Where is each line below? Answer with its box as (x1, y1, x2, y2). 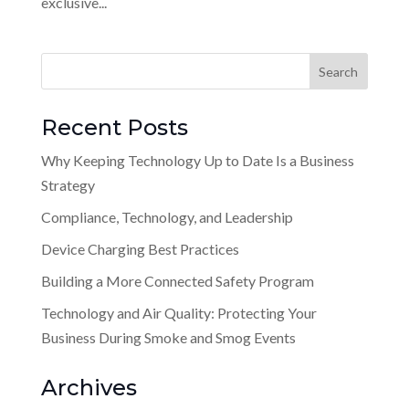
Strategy (40, 176, 95, 194)
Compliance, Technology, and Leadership (40, 208, 293, 225)
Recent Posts (40, 114, 188, 141)
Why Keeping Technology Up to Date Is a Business (40, 152, 354, 169)
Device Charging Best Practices (40, 240, 239, 257)
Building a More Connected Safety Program (40, 272, 314, 289)
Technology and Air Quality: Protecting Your (40, 304, 317, 321)
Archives (40, 374, 137, 401)
